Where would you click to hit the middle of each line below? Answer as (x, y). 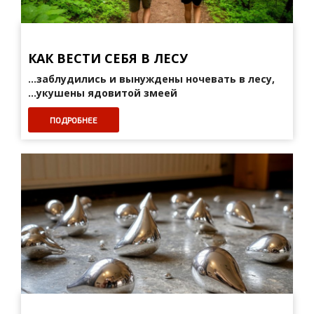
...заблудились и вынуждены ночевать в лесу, (151, 79)
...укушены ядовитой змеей (103, 93)
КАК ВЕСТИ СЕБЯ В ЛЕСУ (108, 58)
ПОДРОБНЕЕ (74, 120)
